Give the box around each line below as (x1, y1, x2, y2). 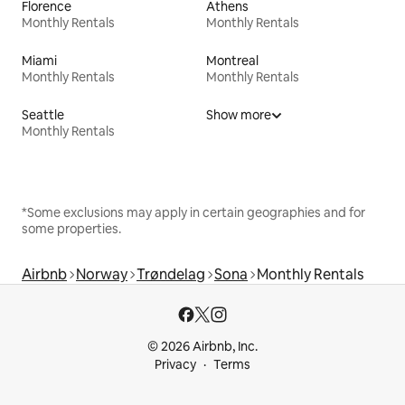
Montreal (206, 52, 259, 69)
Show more (206, 106, 271, 123)
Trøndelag (137, 264, 205, 284)
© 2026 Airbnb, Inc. (147, 338, 258, 354)
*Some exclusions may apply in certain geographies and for (22, 203, 365, 221)
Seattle (22, 106, 64, 123)
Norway (76, 264, 127, 284)
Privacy (155, 356, 196, 372)
